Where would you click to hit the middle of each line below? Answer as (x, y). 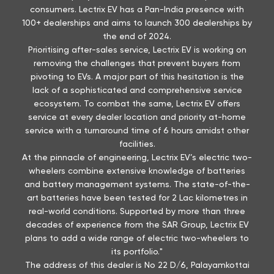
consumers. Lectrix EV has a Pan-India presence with (137, 9)
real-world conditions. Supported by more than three (137, 211)
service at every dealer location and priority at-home (137, 117)
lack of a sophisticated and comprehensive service (137, 90)
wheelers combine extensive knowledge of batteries (137, 171)
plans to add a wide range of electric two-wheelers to (137, 238)
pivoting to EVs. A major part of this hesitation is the (137, 77)
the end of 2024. (137, 36)
